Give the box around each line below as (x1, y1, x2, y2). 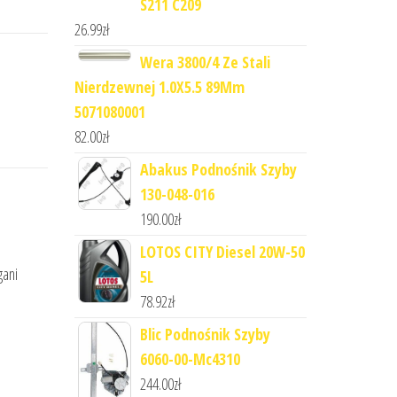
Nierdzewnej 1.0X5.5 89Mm (74, 76, 245, 97)
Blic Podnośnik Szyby (139, 323, 270, 345)
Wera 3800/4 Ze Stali (139, 51, 270, 73)
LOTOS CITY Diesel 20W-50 (139, 241, 305, 262)
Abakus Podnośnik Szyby (139, 159, 297, 180)
